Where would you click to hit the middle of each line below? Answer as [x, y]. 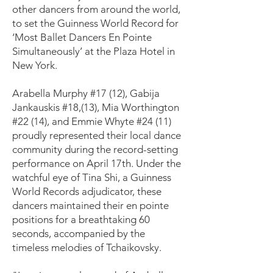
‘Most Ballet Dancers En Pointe [82, 37]
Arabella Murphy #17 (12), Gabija [86, 93]
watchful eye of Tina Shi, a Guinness [92, 177]
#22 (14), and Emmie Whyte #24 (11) [92, 121]
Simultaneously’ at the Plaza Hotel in [94, 51]
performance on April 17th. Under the [97, 163]
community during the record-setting [95, 149]
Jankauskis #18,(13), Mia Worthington [96, 107]
